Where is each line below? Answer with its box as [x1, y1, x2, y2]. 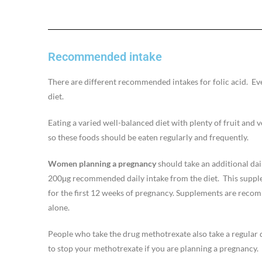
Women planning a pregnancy [48, 158, 158, 168]
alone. [48, 202, 70, 212]
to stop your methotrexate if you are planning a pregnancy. [48, 243, 258, 253]
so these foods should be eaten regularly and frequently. [48, 132, 249, 142]
